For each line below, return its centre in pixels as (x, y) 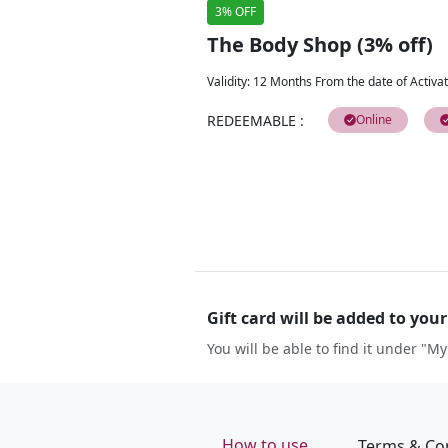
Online (374, 119)
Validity (227, 81)
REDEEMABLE (251, 120)
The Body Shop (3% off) (320, 44)
